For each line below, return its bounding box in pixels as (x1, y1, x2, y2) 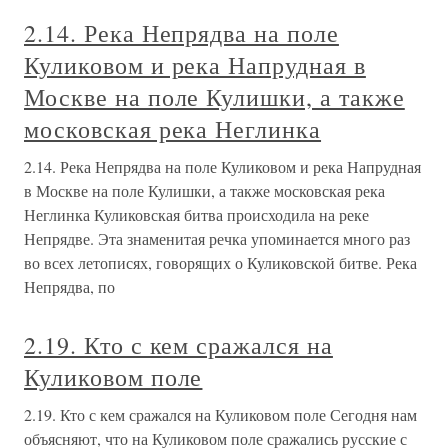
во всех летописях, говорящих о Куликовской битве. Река (24, 252, 417, 274)
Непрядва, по (24, 276, 115, 298)
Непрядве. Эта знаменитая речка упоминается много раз (24, 228, 410, 250)
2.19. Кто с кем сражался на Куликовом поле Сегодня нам (24, 404, 417, 426)
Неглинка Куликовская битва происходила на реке (24, 204, 369, 226)
